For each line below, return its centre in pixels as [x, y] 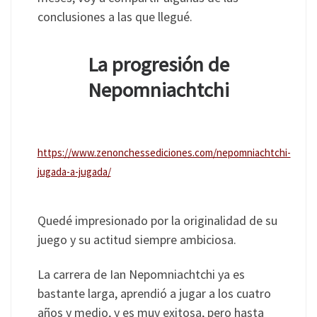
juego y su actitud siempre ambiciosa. [137, 239]
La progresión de [158, 64]
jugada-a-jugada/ [74, 172]
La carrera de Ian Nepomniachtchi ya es [141, 275]
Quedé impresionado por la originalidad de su [157, 220]
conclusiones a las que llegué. [115, 16]
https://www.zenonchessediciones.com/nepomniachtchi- [164, 153]
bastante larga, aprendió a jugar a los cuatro [154, 294]
